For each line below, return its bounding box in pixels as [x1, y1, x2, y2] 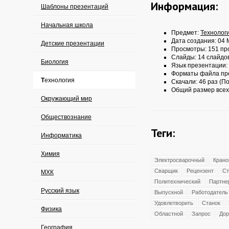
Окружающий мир [41, 95, 92, 102]
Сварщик [154, 168, 178, 174]
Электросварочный [154, 157, 204, 163]
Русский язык [41, 187, 79, 194]
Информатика [41, 132, 82, 139]
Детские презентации [41, 40, 104, 47]
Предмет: [171, 29, 200, 36]
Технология [44, 77, 75, 84]
